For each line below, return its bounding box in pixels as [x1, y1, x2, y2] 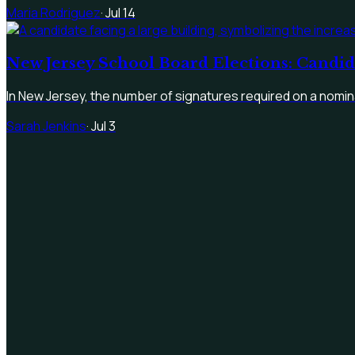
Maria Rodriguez [6, 4, 101, 22]
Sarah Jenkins [6, 116, 86, 135]
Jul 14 [105, 4, 136, 22]
